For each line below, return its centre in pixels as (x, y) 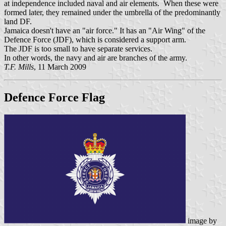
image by (201, 220)
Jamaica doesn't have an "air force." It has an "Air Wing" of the (105, 31)
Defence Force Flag (54, 97)
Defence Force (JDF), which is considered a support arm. (95, 40)
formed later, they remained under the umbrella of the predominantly (112, 13)
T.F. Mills (19, 67)
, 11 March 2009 (60, 67)
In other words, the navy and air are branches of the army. (97, 58)
